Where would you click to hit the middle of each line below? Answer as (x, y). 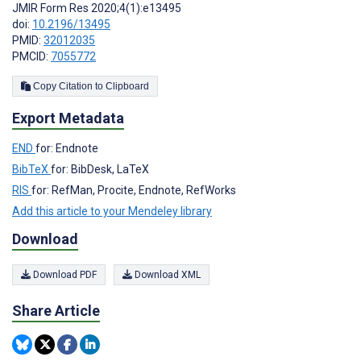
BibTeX (31, 169)
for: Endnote (67, 148)
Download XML (166, 275)
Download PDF (64, 275)
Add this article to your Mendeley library (112, 211)
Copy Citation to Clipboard (127, 86)
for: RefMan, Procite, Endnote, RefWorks (134, 190)
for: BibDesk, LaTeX (100, 169)
